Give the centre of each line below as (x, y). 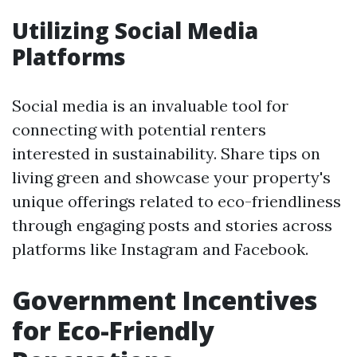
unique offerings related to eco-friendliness (177, 201)
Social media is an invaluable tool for (150, 106)
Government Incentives (165, 300)
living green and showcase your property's (171, 177)
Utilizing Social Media (135, 30)
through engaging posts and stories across (172, 225)
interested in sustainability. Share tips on (166, 153)
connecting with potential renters (139, 129)
